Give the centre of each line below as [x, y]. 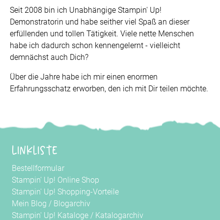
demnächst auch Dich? [49, 57]
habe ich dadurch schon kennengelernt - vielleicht [95, 46]
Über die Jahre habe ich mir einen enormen [84, 77]
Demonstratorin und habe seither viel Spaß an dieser [100, 22]
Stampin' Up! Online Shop [55, 180]
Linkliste [35, 151]
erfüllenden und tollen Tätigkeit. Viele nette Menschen [102, 34]
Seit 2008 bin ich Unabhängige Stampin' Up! [86, 10]
